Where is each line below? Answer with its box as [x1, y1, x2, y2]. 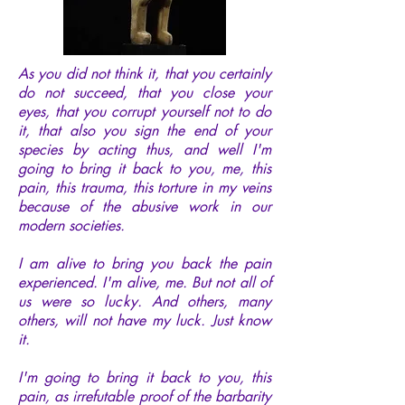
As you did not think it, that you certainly [18, 63, 271, 83]
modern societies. [18, 215, 125, 235]
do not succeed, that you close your [18, 82, 271, 102]
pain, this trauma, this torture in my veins [18, 177, 271, 197]
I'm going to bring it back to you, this [18, 367, 271, 387]
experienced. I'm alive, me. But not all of [18, 272, 271, 292]
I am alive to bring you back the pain [18, 253, 271, 273]
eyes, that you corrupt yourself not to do [18, 101, 271, 121]
